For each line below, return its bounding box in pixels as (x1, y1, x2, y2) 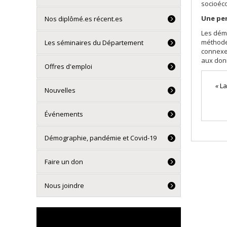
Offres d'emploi (45, 62, 92, 71)
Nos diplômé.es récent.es (45, 14, 123, 23)
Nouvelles (45, 86, 75, 95)
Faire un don (45, 157, 83, 166)
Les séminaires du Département (45, 38, 143, 47)
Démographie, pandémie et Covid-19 (45, 133, 157, 142)
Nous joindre (45, 181, 84, 190)
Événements (45, 109, 83, 119)
